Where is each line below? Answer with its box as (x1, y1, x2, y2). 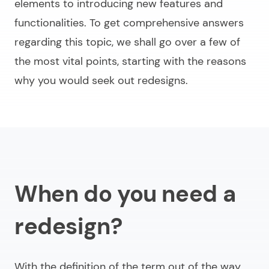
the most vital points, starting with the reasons (14, 54, 246, 69)
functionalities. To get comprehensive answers (14, 16, 244, 31)
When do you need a (14, 179, 236, 210)
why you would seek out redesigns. (14, 73, 188, 88)
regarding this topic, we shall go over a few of (14, 35, 240, 50)
